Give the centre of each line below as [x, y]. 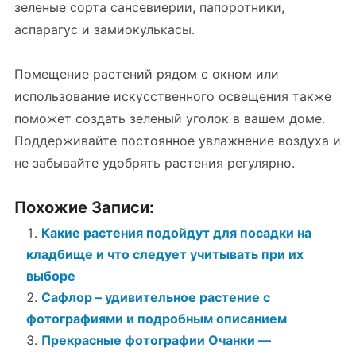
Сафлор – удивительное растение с [155, 297]
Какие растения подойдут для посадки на [176, 233]
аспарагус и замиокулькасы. [104, 29]
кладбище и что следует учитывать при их [164, 254]
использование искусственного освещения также [172, 96]
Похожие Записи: [84, 207]
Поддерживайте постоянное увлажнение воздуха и [177, 141]
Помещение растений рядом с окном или [146, 74]
